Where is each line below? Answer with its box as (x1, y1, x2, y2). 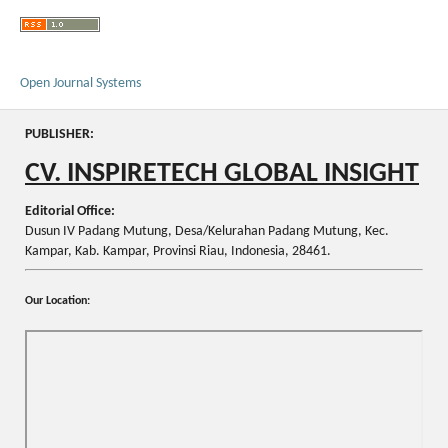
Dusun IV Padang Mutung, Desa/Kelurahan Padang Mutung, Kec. (25, 224, 389, 240)
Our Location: (25, 294, 90, 307)
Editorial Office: (25, 204, 115, 220)
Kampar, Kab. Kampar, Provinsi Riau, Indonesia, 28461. (25, 244, 331, 260)
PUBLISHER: (25, 126, 97, 142)
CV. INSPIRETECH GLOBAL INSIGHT (25, 159, 419, 188)
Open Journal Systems (20, 75, 141, 91)
